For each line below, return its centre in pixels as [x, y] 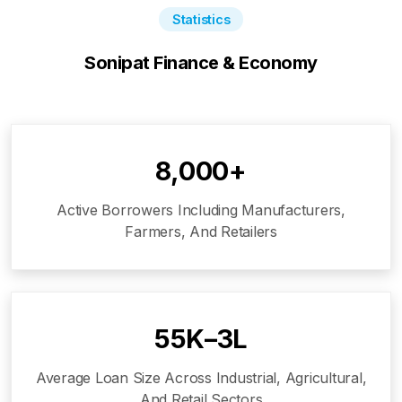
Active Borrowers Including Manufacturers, [201, 210]
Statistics [201, 19]
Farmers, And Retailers [201, 231]
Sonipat [117, 62]
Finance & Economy [233, 62]
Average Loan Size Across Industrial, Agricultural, [201, 377]
